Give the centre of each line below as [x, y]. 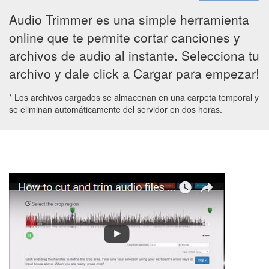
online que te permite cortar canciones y [125, 38]
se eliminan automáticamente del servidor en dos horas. [116, 110]
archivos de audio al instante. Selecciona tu [134, 56]
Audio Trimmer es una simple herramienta [129, 20]
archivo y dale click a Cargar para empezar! [134, 74]
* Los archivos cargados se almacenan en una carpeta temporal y [134, 98]
